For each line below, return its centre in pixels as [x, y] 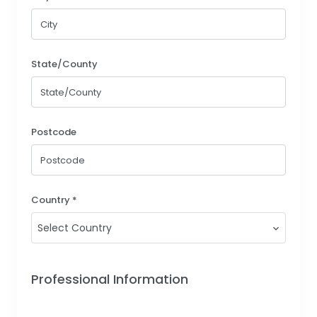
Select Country [75, 228]
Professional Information [110, 279]
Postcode [54, 132]
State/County [64, 64]
